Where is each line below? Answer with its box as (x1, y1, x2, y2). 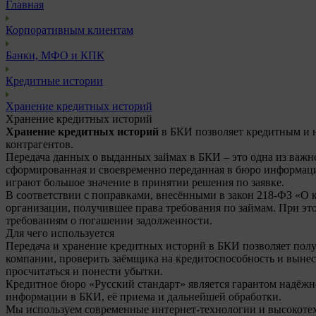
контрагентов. (6, 138, 73, 150)
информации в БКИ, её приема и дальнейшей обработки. (6, 291, 281, 303)
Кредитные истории (6, 75, 103, 87)
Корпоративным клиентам (6, 24, 133, 36)
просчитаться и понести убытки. (6, 265, 163, 277)
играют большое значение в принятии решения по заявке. (6, 176, 284, 188)
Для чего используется (6, 227, 114, 239)
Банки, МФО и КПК (6, 49, 104, 61)
